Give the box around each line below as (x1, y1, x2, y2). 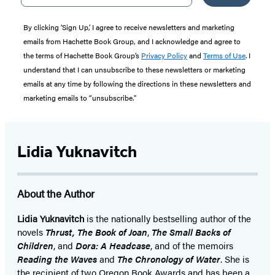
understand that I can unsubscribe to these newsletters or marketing (23, 64, 246, 76)
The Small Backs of (152, 225, 231, 239)
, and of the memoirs (150, 239, 233, 252)
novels (17, 225, 45, 239)
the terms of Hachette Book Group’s (23, 50, 141, 61)
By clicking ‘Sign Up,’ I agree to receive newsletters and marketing (23, 21, 234, 33)
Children (17, 239, 53, 252)
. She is (220, 252, 249, 266)
